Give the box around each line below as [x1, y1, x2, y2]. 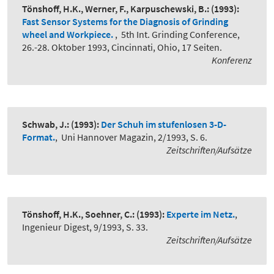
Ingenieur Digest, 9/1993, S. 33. [22, 221, 148, 234]
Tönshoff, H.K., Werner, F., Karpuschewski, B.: [22, 2, 209, 15]
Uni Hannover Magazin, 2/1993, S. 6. [61, 131, 207, 144]
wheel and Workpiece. [22, 28, 115, 41]
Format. [22, 131, 55, 144]
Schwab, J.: [22, 118, 69, 131]
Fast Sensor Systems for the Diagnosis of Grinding [22, 15, 228, 28]
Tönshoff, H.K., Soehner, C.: [22, 208, 135, 221]
